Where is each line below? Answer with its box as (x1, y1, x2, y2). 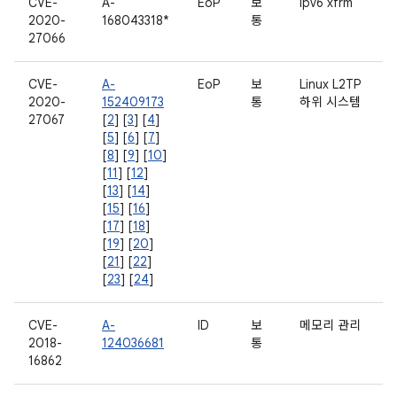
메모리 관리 (300, 317, 361, 333)
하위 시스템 (300, 94, 361, 110)
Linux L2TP (300, 76, 361, 92)
